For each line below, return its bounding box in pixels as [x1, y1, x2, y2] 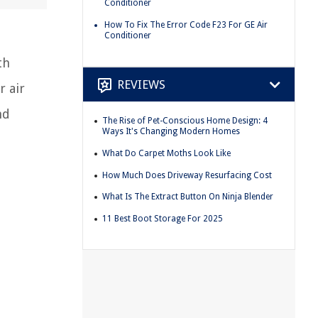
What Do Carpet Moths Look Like [102, 148, 231, 158]
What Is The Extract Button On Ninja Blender [102, 192, 273, 202]
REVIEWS [117, 77, 165, 92]
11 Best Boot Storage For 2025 [102, 213, 223, 224]
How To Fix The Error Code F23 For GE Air [104, 19, 268, 30]
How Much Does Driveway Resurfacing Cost [102, 170, 272, 180]
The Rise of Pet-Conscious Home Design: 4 [102, 116, 268, 126]
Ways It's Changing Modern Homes [102, 126, 240, 137]
